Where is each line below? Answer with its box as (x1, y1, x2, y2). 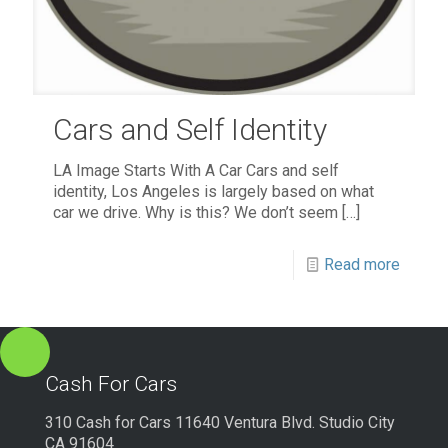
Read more (324, 255, 400, 275)
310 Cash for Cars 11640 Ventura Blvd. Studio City (45, 413, 395, 432)
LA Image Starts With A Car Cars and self (53, 161, 339, 181)
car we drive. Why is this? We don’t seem (53, 203, 338, 223)
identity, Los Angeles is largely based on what (53, 182, 374, 202)
